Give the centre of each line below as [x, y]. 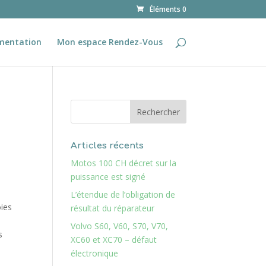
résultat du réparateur [113, 208]
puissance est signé [108, 177]
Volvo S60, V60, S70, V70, [120, 226]
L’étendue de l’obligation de [123, 194]
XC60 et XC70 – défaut [114, 240]
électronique [95, 253]
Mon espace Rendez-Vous [110, 42]
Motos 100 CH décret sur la [124, 163]
